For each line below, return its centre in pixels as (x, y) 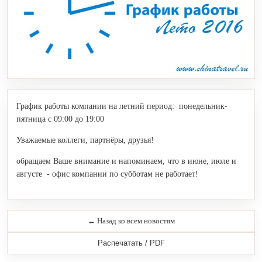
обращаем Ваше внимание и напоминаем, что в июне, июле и (126, 161)
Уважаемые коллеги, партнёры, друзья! (85, 140)
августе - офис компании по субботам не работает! (107, 174)
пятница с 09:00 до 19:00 (60, 119)
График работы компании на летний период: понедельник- (122, 106)
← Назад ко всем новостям (131, 221)
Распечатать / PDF (131, 243)
